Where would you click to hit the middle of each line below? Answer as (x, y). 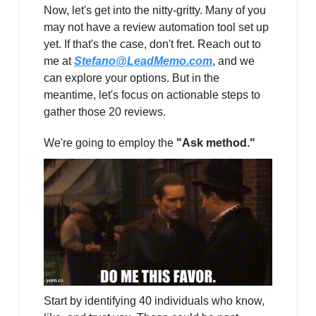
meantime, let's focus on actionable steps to (152, 95)
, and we (233, 61)
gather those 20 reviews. (105, 112)
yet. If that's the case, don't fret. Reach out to (152, 44)
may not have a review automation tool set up (156, 28)
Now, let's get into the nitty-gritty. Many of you (155, 11)
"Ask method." (216, 143)
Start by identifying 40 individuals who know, (154, 300)
